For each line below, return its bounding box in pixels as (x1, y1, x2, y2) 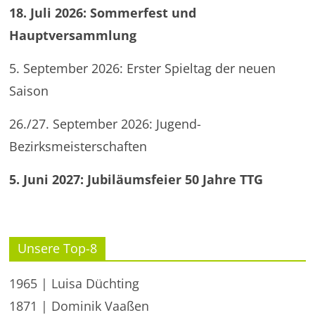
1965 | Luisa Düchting (9, 275, 140, 292)
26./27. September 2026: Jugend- (9, 115, 202, 132)
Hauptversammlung (9, 27, 137, 44)
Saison (9, 82, 49, 99)
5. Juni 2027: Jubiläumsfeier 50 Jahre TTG (9, 171, 264, 188)
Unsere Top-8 (18, 240, 98, 257)
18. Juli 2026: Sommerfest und (9, 4, 197, 21)
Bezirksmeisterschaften (9, 138, 148, 155)
